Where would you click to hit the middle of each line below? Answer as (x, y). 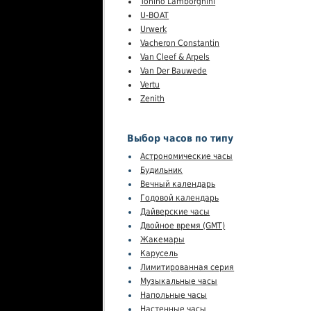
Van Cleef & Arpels (175, 57)
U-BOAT (155, 16)
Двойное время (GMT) (183, 225)
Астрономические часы (187, 156)
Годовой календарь (180, 197)
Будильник (162, 170)
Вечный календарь (178, 184)
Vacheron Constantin (180, 43)
